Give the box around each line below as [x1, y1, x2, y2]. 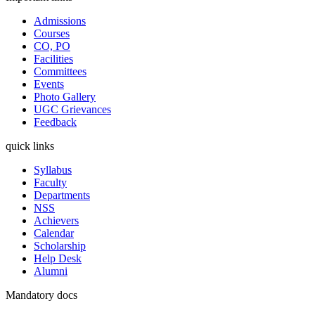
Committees [34, 65, 86, 77]
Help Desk [34, 252, 82, 264]
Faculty [34, 176, 67, 188]
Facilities [34, 52, 73, 65]
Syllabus [34, 163, 72, 176]
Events [34, 77, 64, 90]
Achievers [34, 214, 79, 226]
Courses [34, 27, 70, 39]
